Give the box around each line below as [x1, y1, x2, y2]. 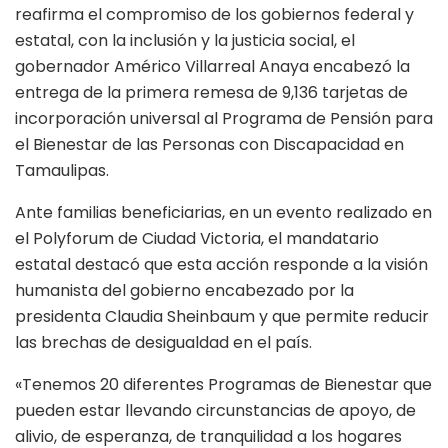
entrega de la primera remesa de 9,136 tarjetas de [15, 80, 408, 104]
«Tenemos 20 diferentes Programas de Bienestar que [15, 372, 432, 396]
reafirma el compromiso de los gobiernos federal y [15, 2, 414, 26]
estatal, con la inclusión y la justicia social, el [15, 28, 355, 52]
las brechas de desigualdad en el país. [15, 330, 312, 354]
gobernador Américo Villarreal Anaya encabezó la [15, 54, 410, 78]
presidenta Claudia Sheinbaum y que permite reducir [15, 304, 429, 328]
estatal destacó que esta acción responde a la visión [15, 252, 428, 276]
